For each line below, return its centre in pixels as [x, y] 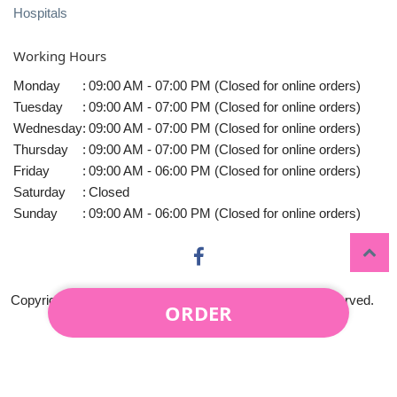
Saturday [39, 191]
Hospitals [40, 12]
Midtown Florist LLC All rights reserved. [259, 300]
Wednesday [48, 128]
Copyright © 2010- [63, 300]
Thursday [41, 149]
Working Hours [60, 56]
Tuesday [38, 106]
